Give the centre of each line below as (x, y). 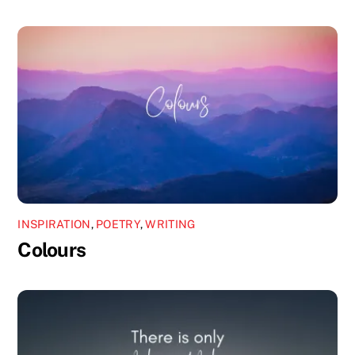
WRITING (170, 224)
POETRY (118, 224)
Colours (52, 250)
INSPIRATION (54, 224)
